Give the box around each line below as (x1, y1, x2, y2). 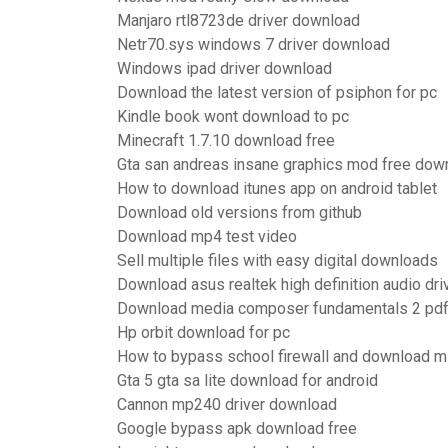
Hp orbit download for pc (117, 323, 290, 342)
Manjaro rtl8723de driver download (117, 11, 360, 30)
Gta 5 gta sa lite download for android (117, 371, 378, 390)
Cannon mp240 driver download (117, 395, 337, 414)
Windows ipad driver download (117, 59, 332, 78)
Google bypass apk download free (117, 419, 357, 438)
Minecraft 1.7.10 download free (117, 131, 335, 150)
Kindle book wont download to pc (117, 107, 349, 126)
